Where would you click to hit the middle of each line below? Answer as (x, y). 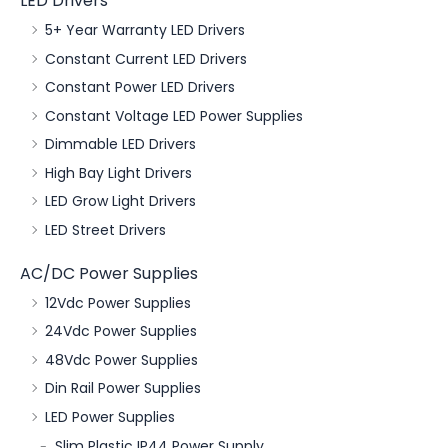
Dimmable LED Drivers (120, 144)
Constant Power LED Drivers (140, 87)
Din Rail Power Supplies (123, 388)
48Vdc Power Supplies (121, 359)
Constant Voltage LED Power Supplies (174, 115)
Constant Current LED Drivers (146, 58)
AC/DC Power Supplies (109, 273)
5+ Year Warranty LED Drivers (145, 30)
